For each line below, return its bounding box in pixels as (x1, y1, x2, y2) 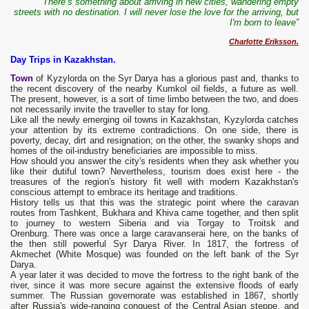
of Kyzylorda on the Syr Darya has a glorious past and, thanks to (36, 73, 299, 84)
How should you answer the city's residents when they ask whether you (10, 156, 299, 167)
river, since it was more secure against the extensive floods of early (10, 280, 299, 291)
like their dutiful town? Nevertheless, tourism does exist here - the (10, 166, 299, 177)
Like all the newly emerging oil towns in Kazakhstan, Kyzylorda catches (10, 114, 299, 126)
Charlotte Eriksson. (229, 37, 299, 46)
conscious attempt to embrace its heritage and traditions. (10, 187, 238, 198)
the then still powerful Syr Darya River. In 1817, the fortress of (10, 239, 299, 250)
